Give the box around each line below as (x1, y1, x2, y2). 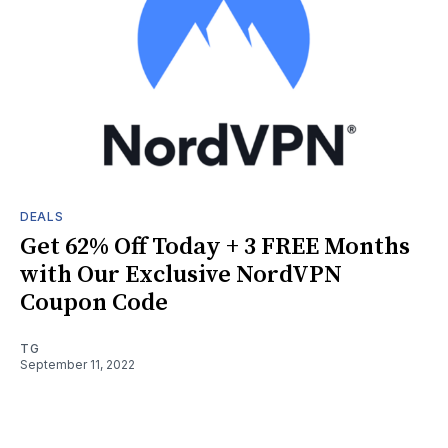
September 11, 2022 (20, 356, 135, 372)
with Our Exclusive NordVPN (20, 259, 342, 290)
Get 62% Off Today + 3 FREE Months (20, 231, 410, 262)
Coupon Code (20, 287, 168, 318)
